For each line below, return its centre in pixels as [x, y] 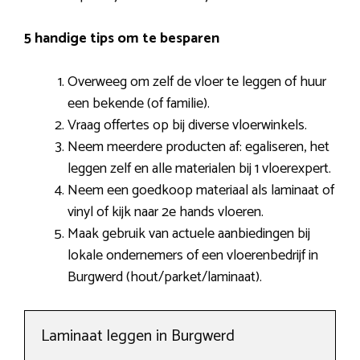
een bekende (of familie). [139, 104]
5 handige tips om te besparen [122, 39]
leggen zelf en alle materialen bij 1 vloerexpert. [199, 169]
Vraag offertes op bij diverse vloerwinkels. [187, 126]
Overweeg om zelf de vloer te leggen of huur [197, 82]
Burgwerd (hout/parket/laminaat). [165, 278]
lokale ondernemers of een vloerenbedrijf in [193, 256]
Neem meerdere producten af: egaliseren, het [198, 147]
